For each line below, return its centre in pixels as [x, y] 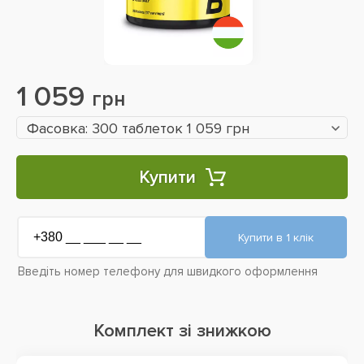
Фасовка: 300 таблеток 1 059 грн [138, 128]
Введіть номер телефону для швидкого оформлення [168, 271]
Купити [167, 177]
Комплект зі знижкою [182, 331]
